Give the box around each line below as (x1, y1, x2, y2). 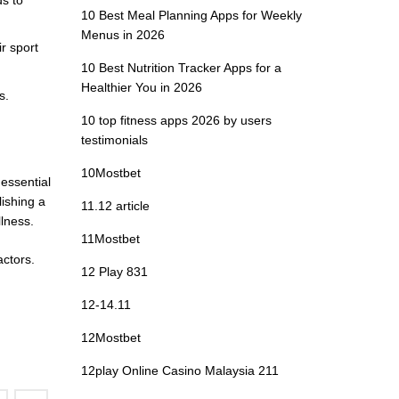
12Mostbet (81, 330, 141, 345)
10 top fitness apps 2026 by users (81, 112, 272, 127)
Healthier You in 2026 (81, 79, 202, 94)
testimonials (81, 132, 148, 147)
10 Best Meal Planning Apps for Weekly (81, 7, 302, 22)
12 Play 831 (81, 264, 148, 279)
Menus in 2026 (81, 27, 165, 42)
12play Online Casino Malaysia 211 (81, 362, 279, 378)
